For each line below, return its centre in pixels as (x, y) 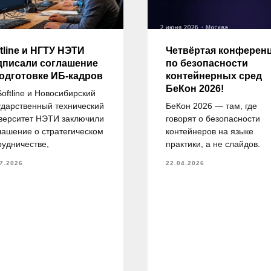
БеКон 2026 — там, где (211, 106)
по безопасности (207, 63)
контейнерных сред (214, 76)
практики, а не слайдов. (213, 144)
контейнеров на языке (210, 131)
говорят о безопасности (213, 118)
